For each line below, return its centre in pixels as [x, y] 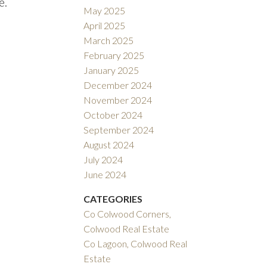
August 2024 [109, 145]
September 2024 [119, 130]
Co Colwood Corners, [128, 214]
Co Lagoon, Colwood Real [136, 244]
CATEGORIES [113, 199]
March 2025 [109, 41]
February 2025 [114, 55]
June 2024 [105, 175]
